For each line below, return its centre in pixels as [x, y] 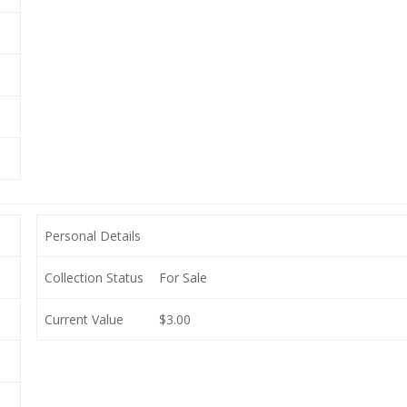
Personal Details [92, 236]
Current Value [84, 319]
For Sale [183, 278]
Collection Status [94, 278]
